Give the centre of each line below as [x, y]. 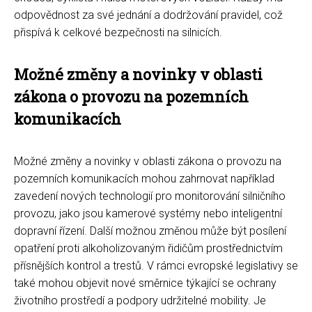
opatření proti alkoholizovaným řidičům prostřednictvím [148, 248]
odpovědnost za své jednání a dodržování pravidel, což [148, 15]
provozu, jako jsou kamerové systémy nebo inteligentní [148, 213]
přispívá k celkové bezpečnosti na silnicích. [118, 32]
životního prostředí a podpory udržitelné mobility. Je [140, 300]
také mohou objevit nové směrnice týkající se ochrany [145, 283]
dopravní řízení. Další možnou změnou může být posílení [150, 231]
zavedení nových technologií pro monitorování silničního [150, 196]
